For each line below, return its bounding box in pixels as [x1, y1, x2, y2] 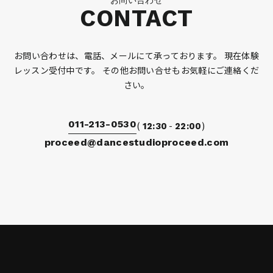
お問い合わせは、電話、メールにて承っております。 [14, 49, 222, 62]
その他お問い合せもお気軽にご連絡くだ [100, 63, 260, 76]
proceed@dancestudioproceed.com [44, 136, 229, 148]
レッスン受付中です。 [13, 63, 101, 76]
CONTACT [79, 4, 194, 32]
